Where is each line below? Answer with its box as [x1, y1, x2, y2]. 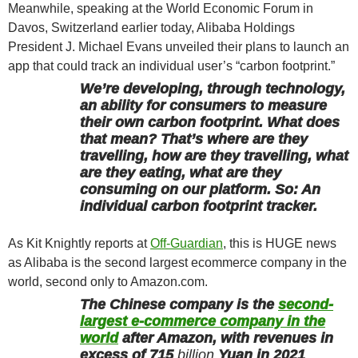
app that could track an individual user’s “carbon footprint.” [8, 58, 335, 73]
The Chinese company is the [80, 296, 278, 312]
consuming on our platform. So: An [80, 181, 320, 197]
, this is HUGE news [223, 236, 336, 250]
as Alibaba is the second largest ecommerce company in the [8, 255, 347, 269]
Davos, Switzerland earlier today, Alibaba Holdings [8, 20, 295, 34]
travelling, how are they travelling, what [80, 147, 348, 164]
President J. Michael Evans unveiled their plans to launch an [8, 39, 349, 54]
